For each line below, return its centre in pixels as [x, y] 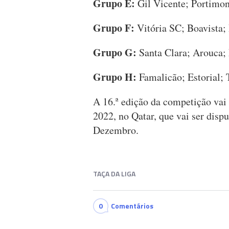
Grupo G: [116, 53]
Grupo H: [116, 77]
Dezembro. [116, 130]
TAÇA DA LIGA [114, 174]
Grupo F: [115, 28]
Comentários [132, 206]
